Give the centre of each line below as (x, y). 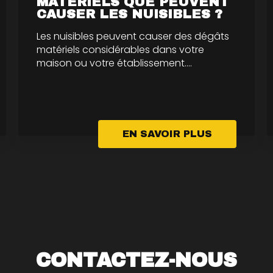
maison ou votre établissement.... (114, 63)
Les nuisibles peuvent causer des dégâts (133, 36)
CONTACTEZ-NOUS (136, 260)
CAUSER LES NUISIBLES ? (129, 14)
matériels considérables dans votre (120, 49)
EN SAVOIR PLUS (168, 133)
